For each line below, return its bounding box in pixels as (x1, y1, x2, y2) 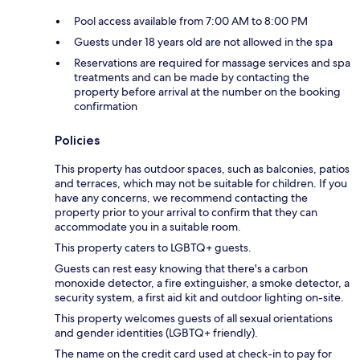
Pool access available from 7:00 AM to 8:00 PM (74, 13, 308, 28)
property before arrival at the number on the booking (74, 84, 341, 99)
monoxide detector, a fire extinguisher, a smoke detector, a (55, 275, 350, 290)
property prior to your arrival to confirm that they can (55, 204, 317, 219)
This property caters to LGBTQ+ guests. (55, 239, 252, 255)
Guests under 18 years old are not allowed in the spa (74, 34, 333, 49)
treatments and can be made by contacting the (74, 69, 309, 84)
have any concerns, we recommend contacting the (55, 190, 308, 205)
